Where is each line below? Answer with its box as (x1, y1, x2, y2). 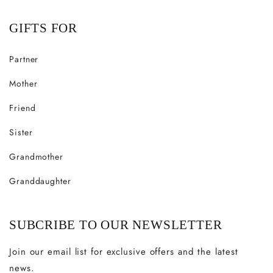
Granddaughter (9, 174, 71, 187)
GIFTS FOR (9, 21, 78, 35)
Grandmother (9, 150, 63, 163)
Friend (9, 101, 36, 114)
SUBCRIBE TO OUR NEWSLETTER (9, 218, 222, 232)
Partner (9, 52, 39, 65)
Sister (9, 126, 33, 138)
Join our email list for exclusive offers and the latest (9, 245, 238, 258)
